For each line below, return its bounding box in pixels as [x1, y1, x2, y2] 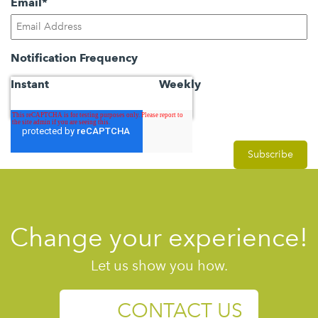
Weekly [159, 77, 201, 91]
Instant [11, 77, 49, 91]
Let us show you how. [90, 256, 228, 274]
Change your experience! [10, 221, 308, 253]
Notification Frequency [11, 50, 138, 65]
